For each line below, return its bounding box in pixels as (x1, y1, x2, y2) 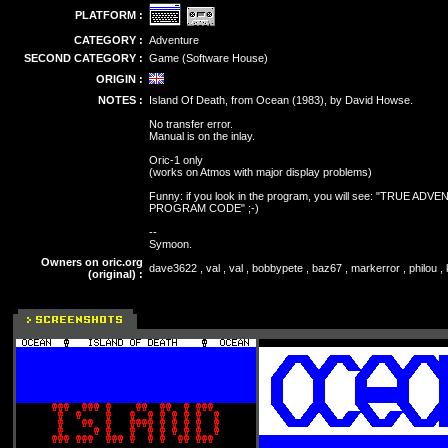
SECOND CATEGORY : (24, 52, 143, 64)
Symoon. (149, 238, 192, 250)
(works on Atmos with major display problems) (149, 166, 372, 178)
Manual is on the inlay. (149, 130, 255, 142)
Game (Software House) (149, 52, 268, 64)
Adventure (149, 34, 199, 46)
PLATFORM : (75, 9, 143, 21)
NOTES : (98, 94, 143, 106)
